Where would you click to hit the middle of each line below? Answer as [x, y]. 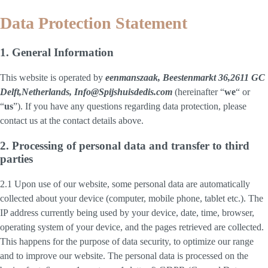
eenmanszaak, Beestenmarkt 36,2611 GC [185, 78]
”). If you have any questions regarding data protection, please [130, 106]
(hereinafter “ [200, 92]
